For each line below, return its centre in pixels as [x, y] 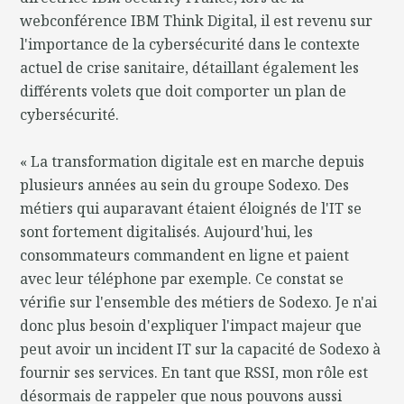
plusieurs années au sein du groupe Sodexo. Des [185, 184]
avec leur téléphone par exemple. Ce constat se [182, 278]
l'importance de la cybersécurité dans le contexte [190, 44]
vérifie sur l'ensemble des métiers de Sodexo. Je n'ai [199, 302]
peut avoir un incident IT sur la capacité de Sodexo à [201, 349]
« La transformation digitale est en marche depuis [193, 161]
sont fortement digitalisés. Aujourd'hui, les [167, 231]
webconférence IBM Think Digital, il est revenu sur [197, 20]
